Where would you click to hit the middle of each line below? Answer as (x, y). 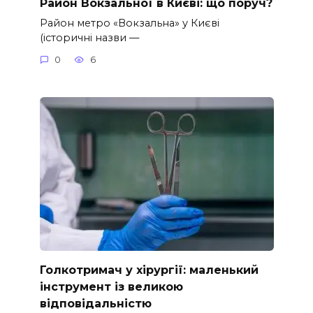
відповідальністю (95, 303)
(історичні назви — (89, 37)
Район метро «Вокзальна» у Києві (129, 23)
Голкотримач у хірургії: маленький (149, 270)
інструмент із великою (111, 286)
